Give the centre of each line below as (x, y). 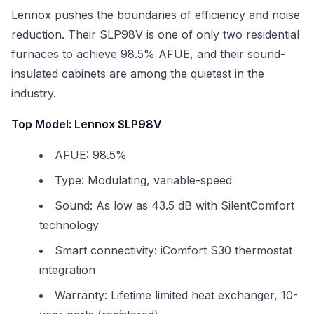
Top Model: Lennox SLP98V (87, 124)
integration (67, 270)
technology (69, 225)
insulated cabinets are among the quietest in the (138, 74)
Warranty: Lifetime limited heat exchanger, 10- (176, 295)
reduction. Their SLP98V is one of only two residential (155, 34)
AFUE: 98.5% (91, 155)
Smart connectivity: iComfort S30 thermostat (173, 250)
